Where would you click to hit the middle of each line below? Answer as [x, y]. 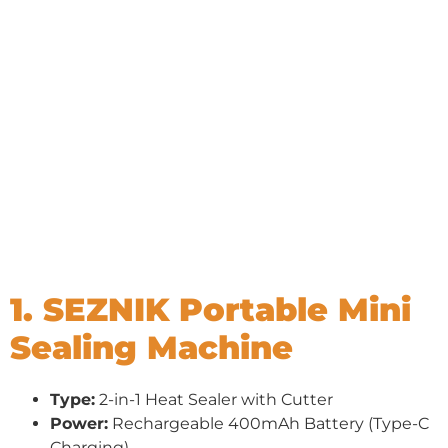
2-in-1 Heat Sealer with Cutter [214, 399]
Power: [79, 423]
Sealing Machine [151, 347]
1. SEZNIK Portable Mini [210, 309]
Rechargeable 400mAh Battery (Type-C [268, 423]
